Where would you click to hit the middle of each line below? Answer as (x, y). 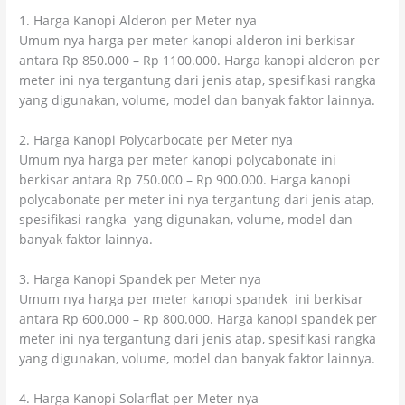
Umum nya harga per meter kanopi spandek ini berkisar (192, 299)
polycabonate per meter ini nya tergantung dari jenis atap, (197, 200)
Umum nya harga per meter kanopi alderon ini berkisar (188, 41)
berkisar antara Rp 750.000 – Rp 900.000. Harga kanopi (185, 180)
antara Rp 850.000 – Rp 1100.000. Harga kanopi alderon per (200, 61)
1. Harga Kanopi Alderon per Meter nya (138, 21)
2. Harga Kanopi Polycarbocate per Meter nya (156, 140)
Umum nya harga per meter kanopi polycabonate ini (178, 160)
